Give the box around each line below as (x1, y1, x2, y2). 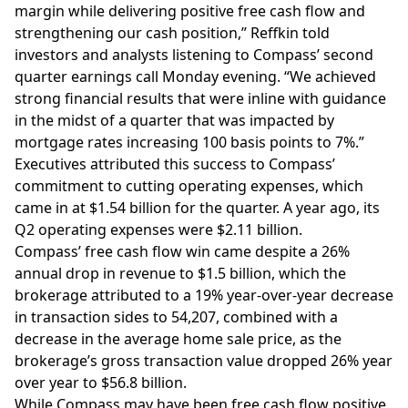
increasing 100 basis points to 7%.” (123, 132, 364, 152)
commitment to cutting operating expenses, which (15, 176, 363, 196)
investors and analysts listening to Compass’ (15, 45, 323, 65)
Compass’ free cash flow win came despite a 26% (15, 241, 350, 261)
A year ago (283, 198, 356, 218)
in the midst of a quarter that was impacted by (15, 110, 334, 130)
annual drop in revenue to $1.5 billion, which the (15, 263, 346, 283)
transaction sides (31, 307, 149, 327)
